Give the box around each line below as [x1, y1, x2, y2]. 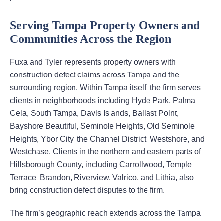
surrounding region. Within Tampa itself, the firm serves [10, 83, 201, 92]
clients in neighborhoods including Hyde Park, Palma [10, 96, 195, 105]
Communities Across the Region [10, 33, 171, 46]
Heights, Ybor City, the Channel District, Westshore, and [10, 135, 205, 144]
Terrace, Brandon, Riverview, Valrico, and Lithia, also [10, 173, 194, 182]
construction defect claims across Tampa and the [10, 71, 179, 79]
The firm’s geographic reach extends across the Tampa [10, 209, 201, 218]
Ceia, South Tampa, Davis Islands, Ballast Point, [10, 109, 179, 118]
